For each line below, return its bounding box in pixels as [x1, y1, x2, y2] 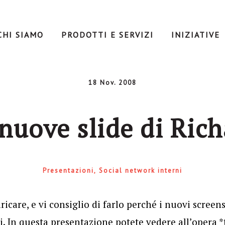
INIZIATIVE [171, 30, 220, 40]
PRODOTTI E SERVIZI [61, 30, 154, 40]
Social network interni [98, 166, 182, 175]
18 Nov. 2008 [88, 78, 137, 87]
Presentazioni [42, 166, 94, 175]
